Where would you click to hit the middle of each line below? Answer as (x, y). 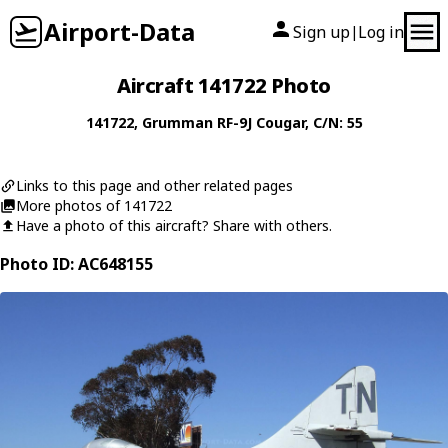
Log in (381, 32)
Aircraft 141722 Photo (224, 85)
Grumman (177, 122)
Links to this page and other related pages (154, 185)
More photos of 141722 (94, 205)
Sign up (321, 32)
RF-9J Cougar (260, 122)
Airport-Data (119, 31)
